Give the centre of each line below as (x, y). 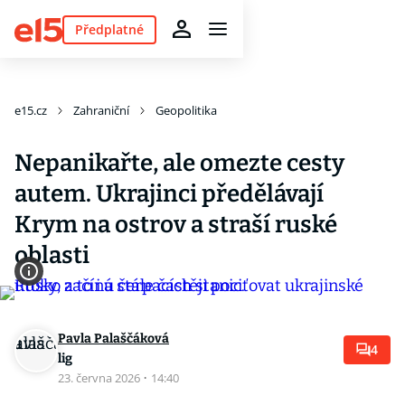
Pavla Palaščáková (113, 339)
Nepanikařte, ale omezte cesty (179, 163)
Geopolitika (186, 110)
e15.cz (31, 110)
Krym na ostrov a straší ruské (176, 225)
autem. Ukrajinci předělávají (169, 194)
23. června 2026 (100, 378)
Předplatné (109, 29)
